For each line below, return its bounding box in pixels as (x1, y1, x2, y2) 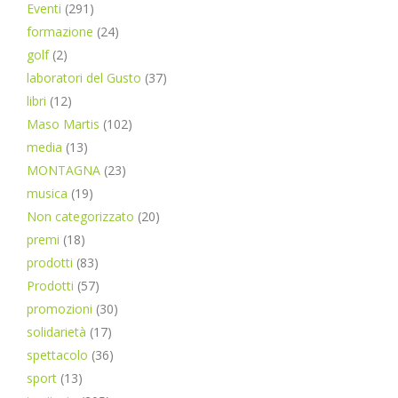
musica (27, 185, 68, 202)
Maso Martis (27, 115, 99, 132)
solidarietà (27, 323, 86, 340)
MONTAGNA (27, 162, 100, 179)
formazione (27, 23, 93, 40)
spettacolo (27, 346, 88, 363)
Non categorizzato (27, 208, 134, 225)
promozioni (27, 300, 92, 317)
